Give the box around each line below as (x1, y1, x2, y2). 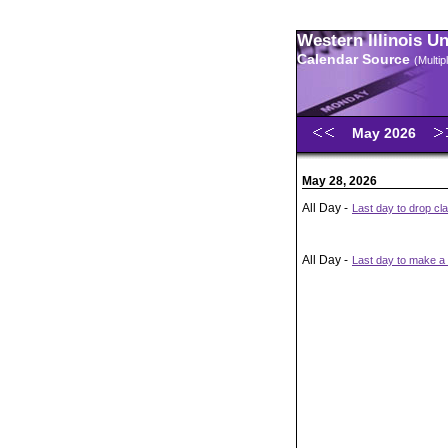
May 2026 (352, 125, 420, 141)
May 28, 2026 (302, 174, 377, 188)
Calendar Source (297, 51, 414, 67)
